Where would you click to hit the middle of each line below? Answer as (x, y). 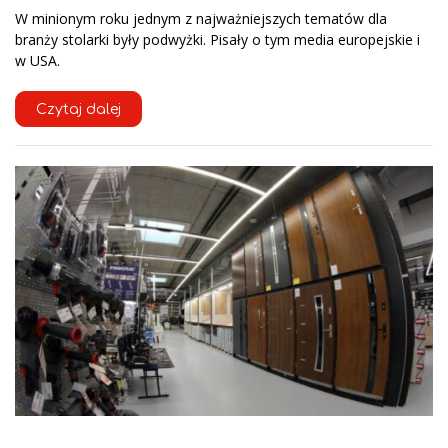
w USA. (37, 60)
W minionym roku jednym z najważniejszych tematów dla (201, 18)
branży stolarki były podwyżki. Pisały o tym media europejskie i (217, 39)
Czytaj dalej (78, 109)
